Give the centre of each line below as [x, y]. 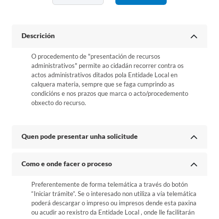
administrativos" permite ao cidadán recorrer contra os [108, 66]
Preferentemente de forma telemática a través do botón [109, 184]
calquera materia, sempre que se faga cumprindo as [103, 84]
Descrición [38, 35]
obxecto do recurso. [59, 103]
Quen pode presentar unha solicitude [80, 136]
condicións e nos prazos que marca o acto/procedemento [110, 93]
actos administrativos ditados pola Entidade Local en [104, 75]
